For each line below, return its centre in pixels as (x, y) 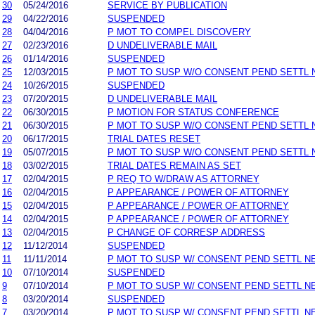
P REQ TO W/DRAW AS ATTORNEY (184, 179)
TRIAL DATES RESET (154, 139)
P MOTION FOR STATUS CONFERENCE (193, 112)
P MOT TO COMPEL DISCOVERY (179, 32)
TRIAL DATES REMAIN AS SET (174, 165)
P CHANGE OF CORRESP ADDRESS (186, 232)
